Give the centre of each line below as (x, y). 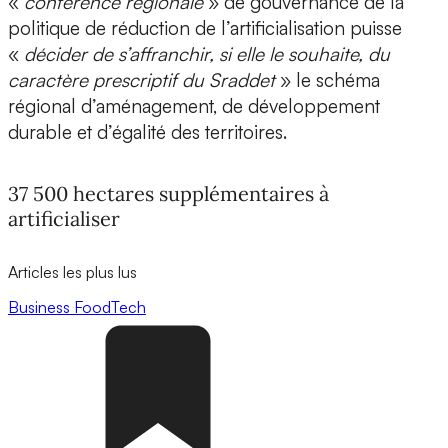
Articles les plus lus (72, 271)
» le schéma (330, 80)
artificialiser (64, 218)
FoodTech (110, 306)
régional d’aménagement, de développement (194, 106)
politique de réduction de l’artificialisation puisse (205, 28)
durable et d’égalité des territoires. (147, 132)
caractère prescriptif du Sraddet (144, 80)
